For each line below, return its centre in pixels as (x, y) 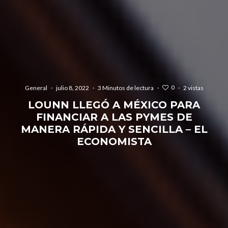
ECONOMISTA (114, 141)
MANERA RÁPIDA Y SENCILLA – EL (114, 129)
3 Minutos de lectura (125, 88)
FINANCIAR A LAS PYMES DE (114, 117)
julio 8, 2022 (72, 88)
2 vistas (193, 88)
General (36, 88)
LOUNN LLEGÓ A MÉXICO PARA (114, 105)
